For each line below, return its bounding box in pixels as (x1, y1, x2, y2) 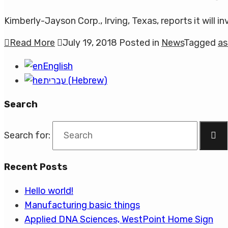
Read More (10, 37, 55, 49)
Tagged (184, 37, 218, 49)
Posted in (119, 37, 161, 49)
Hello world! (24, 185, 73, 197)
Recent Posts (4, 161, 68, 173)
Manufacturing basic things (24, 199, 140, 211)
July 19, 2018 (63, 37, 117, 49)
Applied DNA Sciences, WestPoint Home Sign (24, 214, 213, 225)
